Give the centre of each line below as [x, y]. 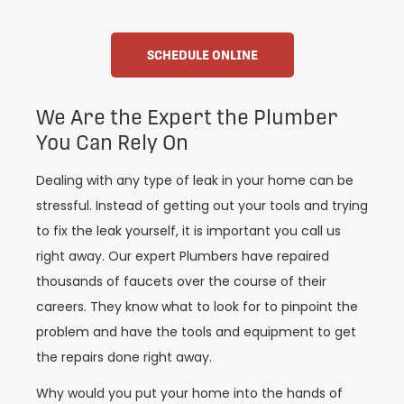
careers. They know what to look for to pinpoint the [197, 306]
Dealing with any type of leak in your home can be [195, 180]
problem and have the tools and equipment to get [196, 331]
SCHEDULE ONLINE [202, 55]
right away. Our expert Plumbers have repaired [183, 256]
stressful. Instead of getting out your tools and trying [202, 205]
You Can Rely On [112, 142]
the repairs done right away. [124, 357]
